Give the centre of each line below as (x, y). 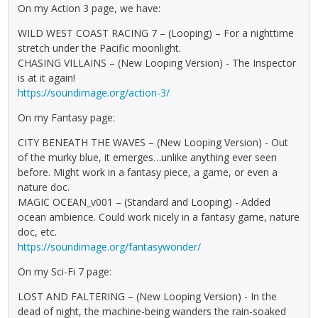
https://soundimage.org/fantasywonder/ (109, 247)
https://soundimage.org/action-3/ (94, 93)
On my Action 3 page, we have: (89, 9)
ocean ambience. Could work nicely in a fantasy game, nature (159, 217)
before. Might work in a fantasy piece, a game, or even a (148, 172)
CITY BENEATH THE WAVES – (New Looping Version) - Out (153, 143)
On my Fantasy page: (66, 118)
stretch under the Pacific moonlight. (99, 48)
